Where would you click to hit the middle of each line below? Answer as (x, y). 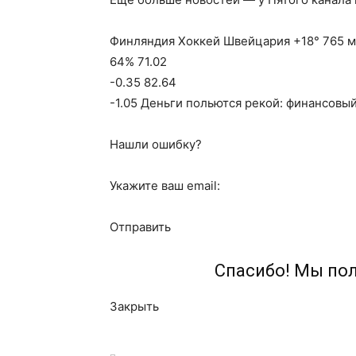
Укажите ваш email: (165, 186)
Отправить (140, 227)
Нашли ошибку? (156, 144)
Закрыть (134, 306)
